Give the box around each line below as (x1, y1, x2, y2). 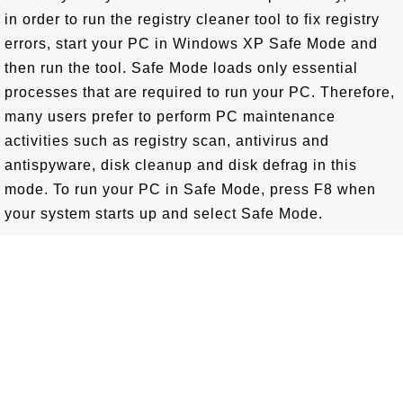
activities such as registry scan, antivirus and (4, 133, 329, 148)
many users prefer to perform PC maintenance (4, 109, 336, 124)
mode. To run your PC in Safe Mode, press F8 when (4, 182, 376, 197)
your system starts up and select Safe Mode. (4, 206, 323, 221)
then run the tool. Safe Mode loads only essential (4, 60, 358, 76)
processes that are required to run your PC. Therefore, (4, 85, 395, 100)
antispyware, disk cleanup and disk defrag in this (4, 157, 357, 173)
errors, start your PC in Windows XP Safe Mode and (4, 36, 378, 51)
